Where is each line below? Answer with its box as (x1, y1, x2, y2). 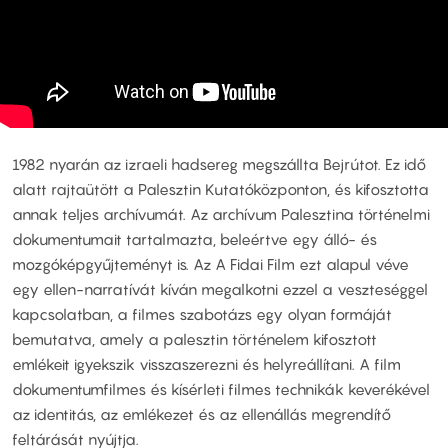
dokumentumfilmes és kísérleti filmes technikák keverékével (12, 380, 430, 399)
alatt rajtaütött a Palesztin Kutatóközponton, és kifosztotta (12, 180, 429, 199)
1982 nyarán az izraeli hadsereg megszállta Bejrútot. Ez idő (12, 155, 426, 174)
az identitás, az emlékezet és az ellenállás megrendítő (12, 405, 391, 424)
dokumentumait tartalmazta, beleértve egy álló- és (12, 230, 377, 249)
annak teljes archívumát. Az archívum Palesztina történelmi (12, 205, 430, 224)
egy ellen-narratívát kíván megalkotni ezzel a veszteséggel (12, 280, 428, 299)
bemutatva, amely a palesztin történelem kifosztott (12, 330, 377, 349)
